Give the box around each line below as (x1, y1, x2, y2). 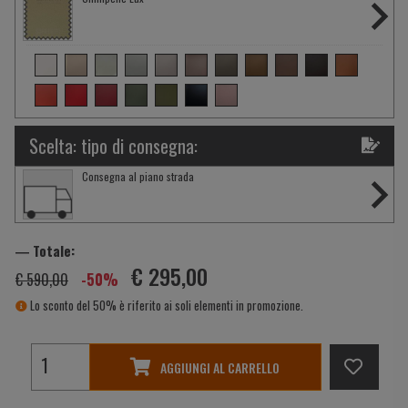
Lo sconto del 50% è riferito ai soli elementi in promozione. (27, 296, 303, 315)
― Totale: (15, 240, 75, 261)
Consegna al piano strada (82, 168, 194, 185)
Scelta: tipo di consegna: (29, 132, 198, 160)
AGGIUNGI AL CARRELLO (160, 357, 280, 377)
